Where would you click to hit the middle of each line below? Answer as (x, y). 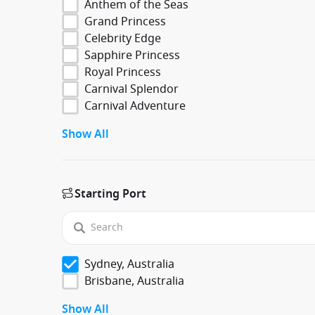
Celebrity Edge (123, 38)
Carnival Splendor (131, 89)
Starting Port (110, 194)
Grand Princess (125, 21)
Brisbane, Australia (134, 281)
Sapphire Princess (132, 55)
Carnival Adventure (135, 106)
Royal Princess (123, 72)
